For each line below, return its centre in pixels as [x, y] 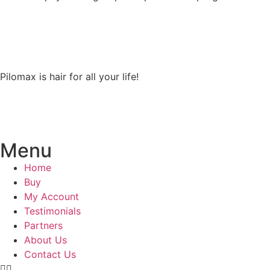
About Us [46, 240]
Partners [43, 225]
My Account [52, 196]
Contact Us [50, 254]
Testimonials [52, 211]
